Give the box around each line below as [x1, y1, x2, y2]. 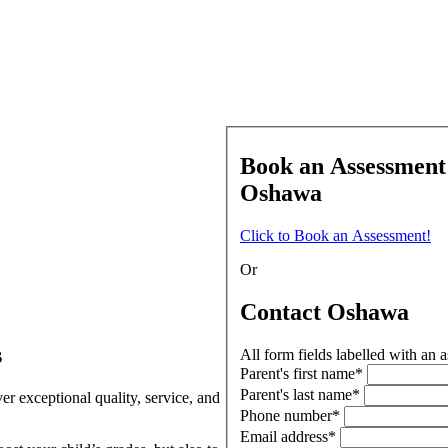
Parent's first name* [240, 364, 363, 382]
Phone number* [240, 406, 340, 424]
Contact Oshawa [240, 299, 409, 325]
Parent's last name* [240, 385, 360, 403]
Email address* [240, 427, 336, 445]
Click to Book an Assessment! [240, 227, 431, 245]
